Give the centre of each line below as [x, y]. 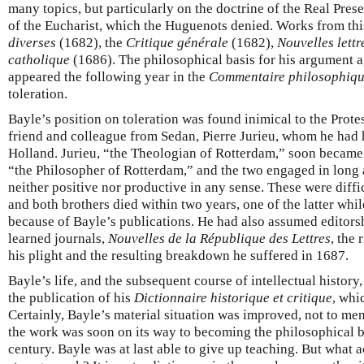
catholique [39, 60]
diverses [32, 43]
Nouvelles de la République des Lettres [219, 239]
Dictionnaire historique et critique [233, 298]
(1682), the [91, 43]
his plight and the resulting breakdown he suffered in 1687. [178, 256]
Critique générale [177, 43]
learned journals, [58, 239]
